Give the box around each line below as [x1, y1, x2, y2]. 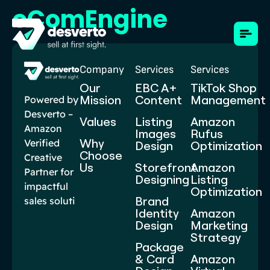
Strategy [190, 230, 241, 245]
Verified [24, 137, 60, 149]
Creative [24, 151, 62, 164]
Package [135, 239, 184, 254]
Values [80, 114, 116, 129]
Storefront [135, 160, 196, 175]
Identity [135, 206, 179, 221]
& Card [135, 251, 174, 266]
